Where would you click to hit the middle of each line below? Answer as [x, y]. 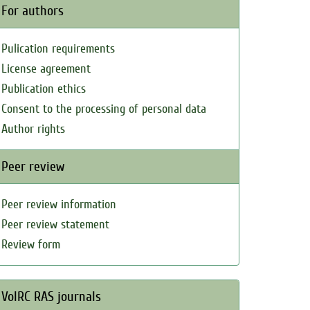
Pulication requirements [58, 49]
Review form [31, 245]
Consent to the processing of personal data [104, 109]
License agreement [46, 69]
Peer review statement [55, 225]
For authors [33, 11]
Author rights [33, 129]
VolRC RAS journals [51, 297]
